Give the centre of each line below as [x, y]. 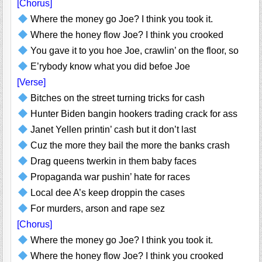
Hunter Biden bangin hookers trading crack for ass [132, 114]
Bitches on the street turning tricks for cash [116, 98]
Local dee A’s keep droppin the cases [106, 193]
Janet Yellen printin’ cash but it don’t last [112, 130]
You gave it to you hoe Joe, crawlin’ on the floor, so [133, 51]
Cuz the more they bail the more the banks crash [129, 146]
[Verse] [32, 82]
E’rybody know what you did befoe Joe [109, 67]
